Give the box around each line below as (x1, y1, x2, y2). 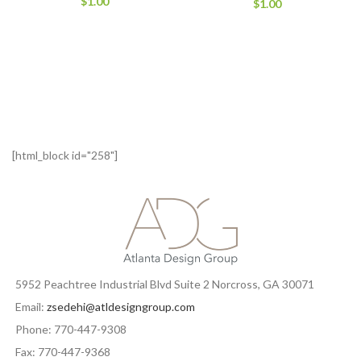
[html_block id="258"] (12, 148, 118, 162)
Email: (15, 299, 47, 313)
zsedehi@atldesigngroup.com (47, 299, 195, 313)
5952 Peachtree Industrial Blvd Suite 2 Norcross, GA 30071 (15, 276, 314, 291)
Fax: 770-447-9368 (15, 344, 110, 359)
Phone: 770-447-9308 (15, 322, 127, 336)
